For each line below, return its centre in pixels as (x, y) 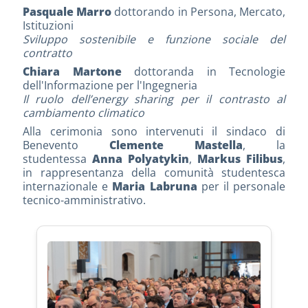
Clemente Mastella (176, 145)
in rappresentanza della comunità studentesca (154, 172)
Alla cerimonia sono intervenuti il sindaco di (154, 131)
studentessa (57, 158)
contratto (47, 53)
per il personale (241, 186)
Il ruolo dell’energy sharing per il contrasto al (154, 99)
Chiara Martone (72, 71)
